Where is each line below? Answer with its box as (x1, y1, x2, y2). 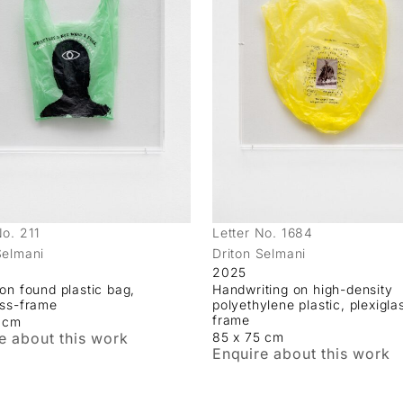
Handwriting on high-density (212, 281, 393, 297)
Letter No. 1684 (212, 224, 313, 240)
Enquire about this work (212, 344, 390, 363)
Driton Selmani (212, 245, 307, 261)
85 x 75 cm (212, 328, 284, 345)
